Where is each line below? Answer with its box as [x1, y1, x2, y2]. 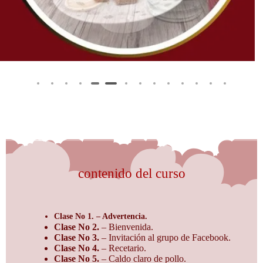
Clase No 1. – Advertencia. [54, 211, 147, 221]
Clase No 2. [54, 221, 99, 232]
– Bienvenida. [99, 221, 153, 232]
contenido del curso [77, 166, 186, 181]
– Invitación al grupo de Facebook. [99, 232, 231, 242]
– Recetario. [99, 242, 146, 253]
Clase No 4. [54, 242, 99, 253]
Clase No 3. [54, 232, 99, 242]
